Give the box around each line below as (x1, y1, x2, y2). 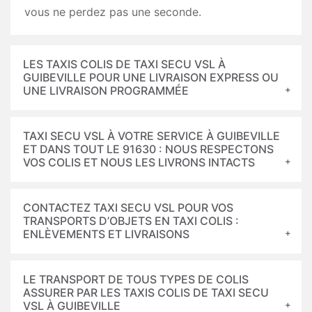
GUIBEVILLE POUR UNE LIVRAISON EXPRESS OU (23, 70, 279, 84)
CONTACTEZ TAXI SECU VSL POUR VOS (23, 201, 233, 214)
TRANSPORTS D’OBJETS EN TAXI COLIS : (23, 214, 239, 228)
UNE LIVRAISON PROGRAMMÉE (23, 84, 189, 97)
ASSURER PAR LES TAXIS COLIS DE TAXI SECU (23, 286, 269, 299)
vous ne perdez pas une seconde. (24, 5, 201, 19)
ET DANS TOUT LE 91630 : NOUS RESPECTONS (23, 142, 274, 156)
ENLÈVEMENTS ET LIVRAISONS (23, 227, 189, 241)
